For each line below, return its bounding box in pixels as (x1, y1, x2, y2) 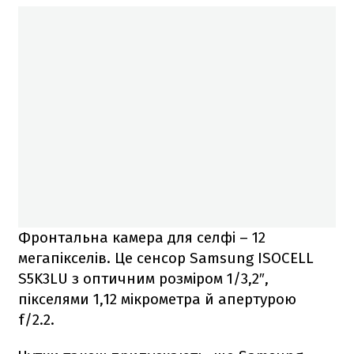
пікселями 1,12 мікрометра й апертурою (18, 289, 296, 308)
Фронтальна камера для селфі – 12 (18, 228, 265, 247)
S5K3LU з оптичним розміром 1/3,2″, (18, 269, 269, 288)
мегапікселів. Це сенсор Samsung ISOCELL (18, 248, 314, 267)
